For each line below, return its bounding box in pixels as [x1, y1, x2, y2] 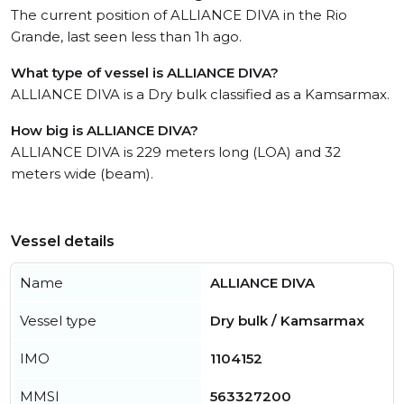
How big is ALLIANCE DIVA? [11, 122, 198, 139]
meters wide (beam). [11, 165, 153, 182]
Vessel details [11, 233, 115, 250]
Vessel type [20, 312, 96, 329]
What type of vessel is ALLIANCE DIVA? [11, 64, 279, 81]
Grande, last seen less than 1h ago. [11, 28, 242, 45]
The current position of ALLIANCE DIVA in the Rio [11, 6, 347, 23]
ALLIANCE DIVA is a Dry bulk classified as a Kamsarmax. [11, 86, 390, 103]
